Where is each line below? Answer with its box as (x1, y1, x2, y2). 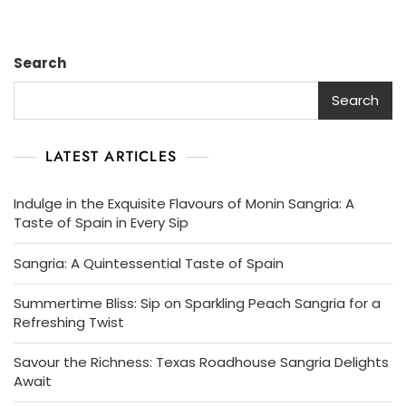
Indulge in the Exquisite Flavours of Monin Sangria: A (14, 193, 354, 213)
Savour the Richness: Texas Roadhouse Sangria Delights (14, 352, 389, 372)
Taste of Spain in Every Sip (14, 212, 188, 232)
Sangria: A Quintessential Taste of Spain (14, 253, 284, 273)
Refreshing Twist (14, 312, 124, 332)
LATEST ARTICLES (45, 145, 177, 167)
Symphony (301, 36, 363, 54)
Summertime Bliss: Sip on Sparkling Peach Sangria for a (14, 293, 381, 313)
